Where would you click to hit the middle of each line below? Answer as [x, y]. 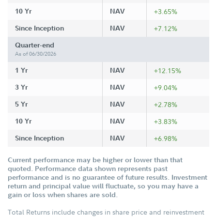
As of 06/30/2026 [36, 54]
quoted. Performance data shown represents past [88, 169]
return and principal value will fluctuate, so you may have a [103, 186]
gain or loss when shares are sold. [63, 195]
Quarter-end [35, 45]
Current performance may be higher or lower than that [95, 160]
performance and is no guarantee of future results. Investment [108, 177]
